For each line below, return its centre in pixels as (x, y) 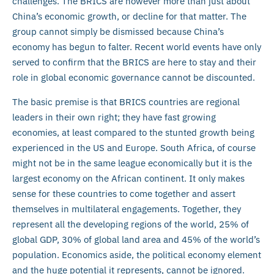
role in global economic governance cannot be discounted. (134, 78)
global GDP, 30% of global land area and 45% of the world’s (136, 239)
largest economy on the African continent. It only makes (128, 178)
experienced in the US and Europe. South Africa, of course (134, 147)
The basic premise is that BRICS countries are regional (126, 102)
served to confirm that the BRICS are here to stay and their (134, 62)
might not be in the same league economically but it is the (132, 163)
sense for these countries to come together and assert (124, 193)
